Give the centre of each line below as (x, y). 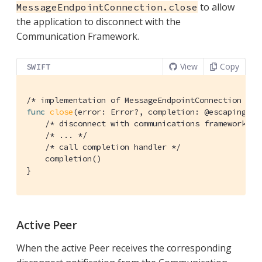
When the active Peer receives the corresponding (124, 248)
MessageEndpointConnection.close (107, 7)
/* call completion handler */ (113, 147)
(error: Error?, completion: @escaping (162, 112)
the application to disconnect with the (99, 22)
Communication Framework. (78, 37)
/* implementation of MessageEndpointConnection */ (141, 100)
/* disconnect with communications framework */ (153, 124)
